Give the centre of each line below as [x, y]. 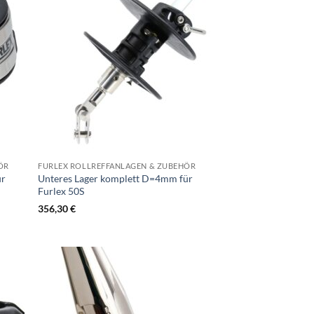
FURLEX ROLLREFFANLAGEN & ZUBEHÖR [117, 166]
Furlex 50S [61, 191]
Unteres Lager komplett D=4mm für [116, 178]
